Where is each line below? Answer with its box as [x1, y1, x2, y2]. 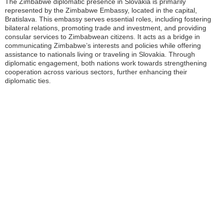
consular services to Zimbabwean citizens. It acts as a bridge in [5, 33, 200, 41]
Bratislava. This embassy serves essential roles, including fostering [5, 15, 211, 23]
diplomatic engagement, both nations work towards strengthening [5, 59, 207, 67]
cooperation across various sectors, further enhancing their [5, 68, 187, 76]
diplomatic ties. [5, 77, 51, 85]
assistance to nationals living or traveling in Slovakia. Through [5, 50, 195, 59]
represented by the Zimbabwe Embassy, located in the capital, [5, 6, 197, 15]
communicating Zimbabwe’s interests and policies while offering [5, 42, 201, 50]
